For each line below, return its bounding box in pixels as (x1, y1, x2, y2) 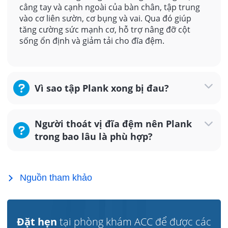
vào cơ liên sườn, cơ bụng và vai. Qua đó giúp (19, 13, 191, 24)
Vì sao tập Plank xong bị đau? (35, 81, 169, 94)
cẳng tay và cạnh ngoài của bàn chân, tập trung (19, 2, 200, 13)
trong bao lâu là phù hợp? (35, 130, 153, 143)
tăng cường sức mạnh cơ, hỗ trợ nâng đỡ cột (19, 24, 190, 36)
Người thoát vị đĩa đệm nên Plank (35, 118, 192, 130)
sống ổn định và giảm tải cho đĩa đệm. (19, 35, 164, 47)
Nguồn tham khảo (20, 173, 92, 183)
